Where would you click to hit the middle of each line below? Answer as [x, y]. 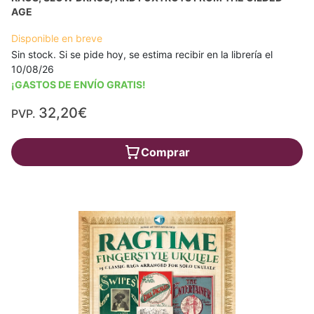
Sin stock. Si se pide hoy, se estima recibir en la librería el [142, 55]
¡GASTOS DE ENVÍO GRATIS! [78, 85]
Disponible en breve [57, 39]
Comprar [165, 152]
